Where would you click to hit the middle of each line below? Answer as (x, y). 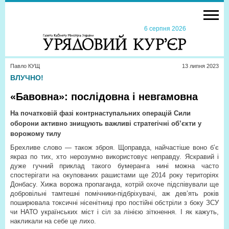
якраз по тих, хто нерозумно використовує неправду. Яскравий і (114, 157)
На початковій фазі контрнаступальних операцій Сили (100, 113)
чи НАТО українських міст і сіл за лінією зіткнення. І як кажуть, (114, 212)
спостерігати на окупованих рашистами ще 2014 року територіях (114, 175)
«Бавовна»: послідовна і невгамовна (104, 97)
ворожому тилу (36, 134)
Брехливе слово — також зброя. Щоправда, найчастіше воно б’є (114, 147)
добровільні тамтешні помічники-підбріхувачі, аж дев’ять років (114, 193)
